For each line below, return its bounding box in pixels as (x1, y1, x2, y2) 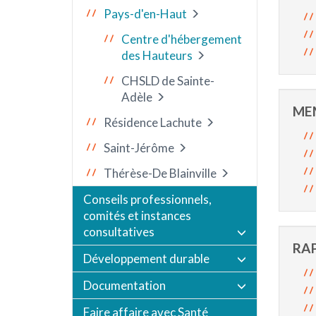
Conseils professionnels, (83, 192, 212, 207)
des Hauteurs (121, 48, 193, 63)
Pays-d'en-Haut (104, 6, 187, 21)
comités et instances (83, 208, 191, 223)
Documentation (83, 278, 166, 293)
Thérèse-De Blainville (104, 166, 217, 181)
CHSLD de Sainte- (121, 73, 214, 88)
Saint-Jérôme (104, 140, 174, 155)
